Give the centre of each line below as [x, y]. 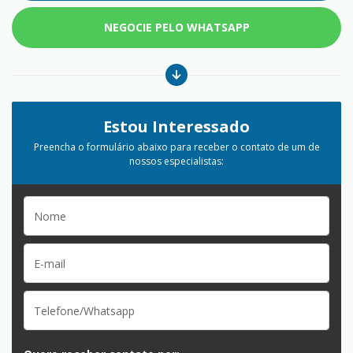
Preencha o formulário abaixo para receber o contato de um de [176, 147]
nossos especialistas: [176, 161]
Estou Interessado [176, 126]
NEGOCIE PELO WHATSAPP [176, 27]
